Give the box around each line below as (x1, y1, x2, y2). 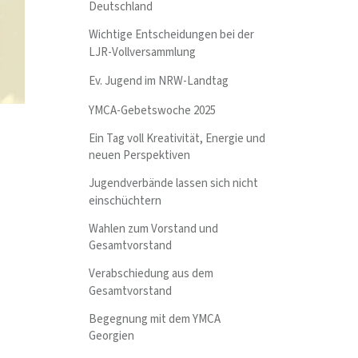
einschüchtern (89, 192, 162, 209)
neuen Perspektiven (89, 147, 191, 165)
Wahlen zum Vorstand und (89, 220, 219, 237)
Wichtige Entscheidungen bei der (89, 26, 255, 44)
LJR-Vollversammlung (89, 43, 197, 61)
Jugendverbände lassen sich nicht (89, 175, 259, 193)
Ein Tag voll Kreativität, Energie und (89, 129, 266, 147)
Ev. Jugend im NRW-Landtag (89, 73, 229, 90)
